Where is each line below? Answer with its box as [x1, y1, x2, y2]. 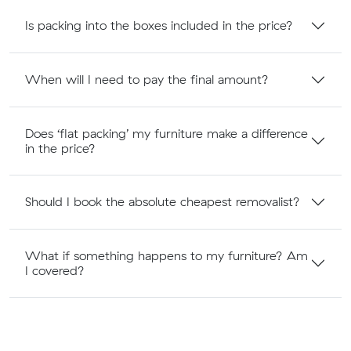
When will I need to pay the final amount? [25, 71, 269, 88]
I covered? [25, 262, 85, 278]
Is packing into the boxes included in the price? [25, 17, 293, 34]
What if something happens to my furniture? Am [25, 247, 308, 263]
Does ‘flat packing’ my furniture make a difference [25, 125, 308, 141]
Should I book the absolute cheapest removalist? [25, 194, 300, 210]
